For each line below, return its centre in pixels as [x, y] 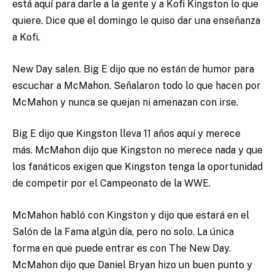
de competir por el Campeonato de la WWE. [111, 184]
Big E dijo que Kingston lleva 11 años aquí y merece [126, 134]
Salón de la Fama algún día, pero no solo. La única [123, 231]
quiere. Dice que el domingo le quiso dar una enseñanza [136, 21]
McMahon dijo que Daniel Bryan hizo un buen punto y [132, 265]
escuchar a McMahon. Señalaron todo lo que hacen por [137, 85]
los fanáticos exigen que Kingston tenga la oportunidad [137, 167]
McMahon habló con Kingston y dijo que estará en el [131, 215]
